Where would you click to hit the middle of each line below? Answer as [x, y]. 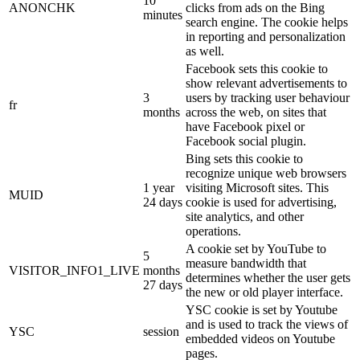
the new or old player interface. [264, 292]
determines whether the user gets [268, 278]
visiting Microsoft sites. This [257, 188]
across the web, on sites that [256, 112]
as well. [205, 51]
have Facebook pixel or [245, 127]
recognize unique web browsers [266, 173]
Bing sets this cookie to [244, 159]
